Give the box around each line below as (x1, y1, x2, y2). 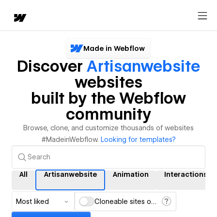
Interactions (164, 170, 207, 178)
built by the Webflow (31, 89, 186, 108)
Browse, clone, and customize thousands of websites (23, 124, 194, 132)
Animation (113, 170, 149, 178)
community (65, 105, 152, 124)
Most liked (16, 198, 49, 205)
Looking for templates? (100, 136, 176, 143)
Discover (17, 57, 87, 76)
